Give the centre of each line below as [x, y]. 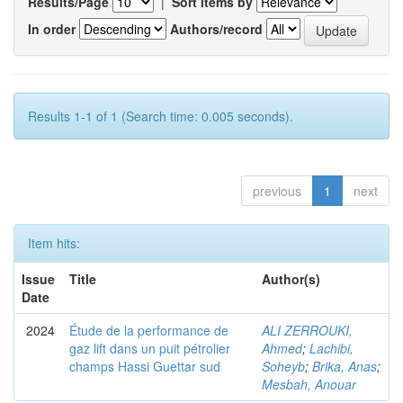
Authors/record [216, 28]
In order [52, 28]
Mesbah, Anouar [309, 384]
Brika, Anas [345, 366]
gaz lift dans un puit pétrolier [150, 348]
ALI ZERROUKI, [307, 330]
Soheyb [283, 366]
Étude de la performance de [149, 330]
